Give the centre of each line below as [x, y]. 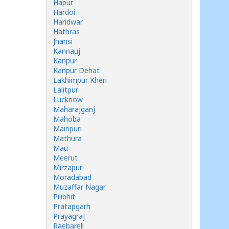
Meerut [65, 158]
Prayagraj [69, 216]
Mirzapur [68, 167]
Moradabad [72, 177]
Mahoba [67, 119]
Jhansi [63, 41]
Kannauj [67, 51]
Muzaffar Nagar [79, 187]
